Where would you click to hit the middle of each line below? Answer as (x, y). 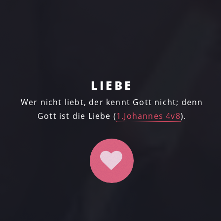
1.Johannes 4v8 (148, 116)
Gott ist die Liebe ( (77, 116)
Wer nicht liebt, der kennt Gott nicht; (101, 102)
